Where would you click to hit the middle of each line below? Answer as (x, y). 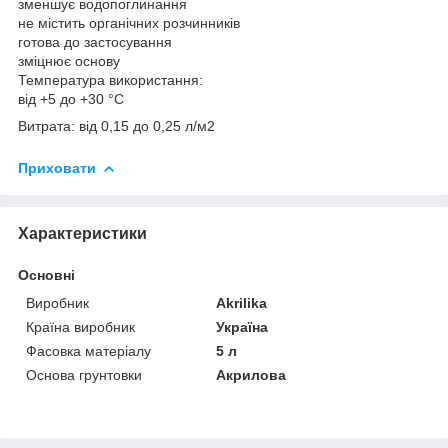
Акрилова (251, 374)
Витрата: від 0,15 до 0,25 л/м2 (116, 125)
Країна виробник (80, 326)
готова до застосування (95, 41)
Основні (46, 274)
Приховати (57, 167)
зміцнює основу (69, 60)
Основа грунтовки (84, 374)
